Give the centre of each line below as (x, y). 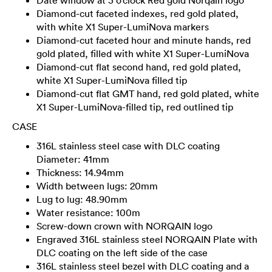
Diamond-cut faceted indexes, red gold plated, (138, 13)
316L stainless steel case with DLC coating (128, 145)
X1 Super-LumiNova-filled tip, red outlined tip (135, 107)
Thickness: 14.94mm (80, 172)
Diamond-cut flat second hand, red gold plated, (139, 66)
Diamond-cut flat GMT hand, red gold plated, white (148, 93)
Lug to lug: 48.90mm (82, 199)
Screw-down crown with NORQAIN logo (124, 226)
